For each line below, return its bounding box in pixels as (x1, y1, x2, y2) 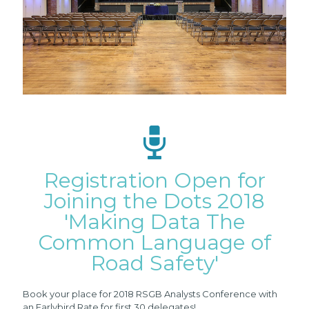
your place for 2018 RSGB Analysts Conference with (48, 288, 277, 299)
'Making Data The (63, 209, 246, 235)
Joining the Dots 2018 (44, 188, 265, 214)
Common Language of (38, 230, 271, 255)
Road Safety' (90, 250, 219, 276)
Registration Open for (43, 168, 266, 193)
